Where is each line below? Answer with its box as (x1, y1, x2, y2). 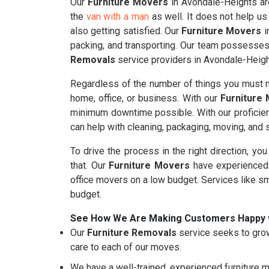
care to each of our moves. (70, 241, 181, 253)
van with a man (86, 11, 149, 22)
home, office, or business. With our (70, 92, 220, 104)
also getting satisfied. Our (70, 25, 182, 37)
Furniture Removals (87, 227, 177, 238)
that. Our (70, 160, 109, 171)
